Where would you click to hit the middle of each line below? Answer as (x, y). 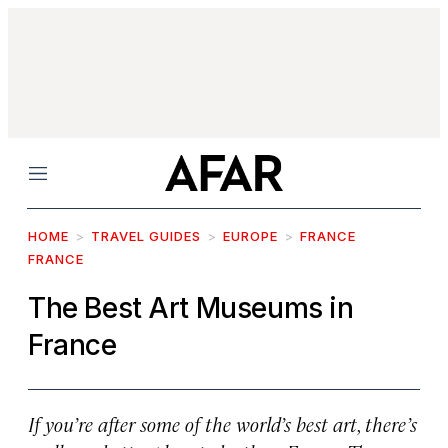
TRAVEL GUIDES (146, 236)
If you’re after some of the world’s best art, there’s (222, 423)
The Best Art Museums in (191, 308)
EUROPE (250, 236)
